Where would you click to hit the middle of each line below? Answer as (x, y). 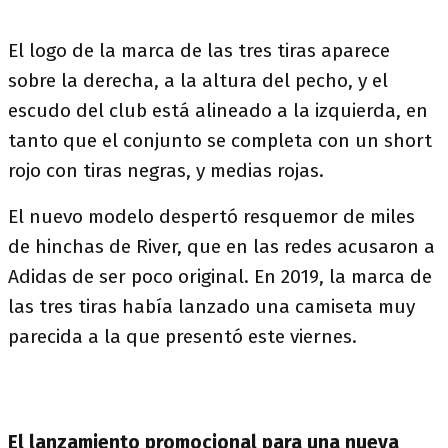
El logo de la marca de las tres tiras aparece (199, 50)
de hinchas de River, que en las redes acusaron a (221, 246)
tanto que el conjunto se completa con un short (220, 140)
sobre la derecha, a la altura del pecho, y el (198, 80)
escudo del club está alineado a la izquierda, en (218, 110)
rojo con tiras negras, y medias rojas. (166, 170)
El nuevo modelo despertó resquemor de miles (211, 216)
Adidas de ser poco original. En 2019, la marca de (220, 276)
